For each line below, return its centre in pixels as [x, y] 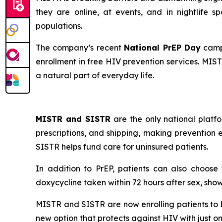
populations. [59, 26]
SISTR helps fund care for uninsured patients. [122, 147]
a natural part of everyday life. [95, 75]
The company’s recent [80, 48]
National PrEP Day [162, 48]
